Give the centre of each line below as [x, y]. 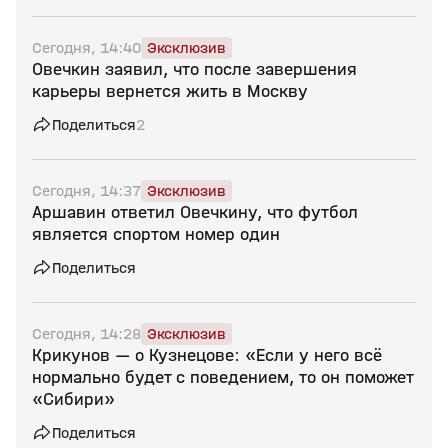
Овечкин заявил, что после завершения [194, 69]
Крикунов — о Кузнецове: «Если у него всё [207, 355]
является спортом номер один [156, 234]
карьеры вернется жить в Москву [170, 91]
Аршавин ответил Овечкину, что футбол [195, 212]
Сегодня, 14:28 [86, 333]
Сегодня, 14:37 [86, 190]
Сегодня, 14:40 [86, 47]
